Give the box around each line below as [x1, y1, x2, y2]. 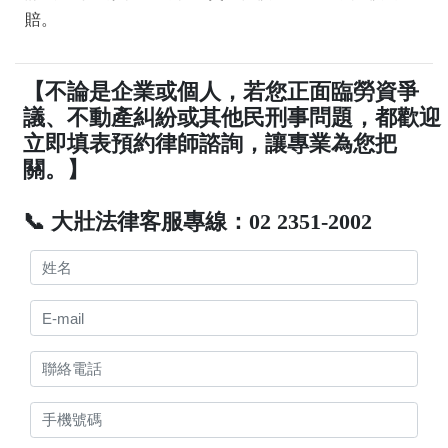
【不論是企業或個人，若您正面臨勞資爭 [23, 78, 420, 104]
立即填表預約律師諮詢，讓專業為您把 [23, 130, 398, 156]
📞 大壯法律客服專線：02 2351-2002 [23, 208, 373, 234]
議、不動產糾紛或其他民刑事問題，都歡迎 [23, 104, 442, 130]
